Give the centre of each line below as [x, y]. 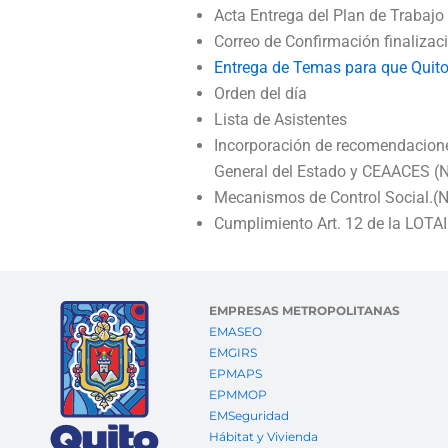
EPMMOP [238, 395]
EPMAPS [236, 374]
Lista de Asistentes [280, 119]
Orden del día [260, 93]
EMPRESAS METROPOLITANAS [305, 311]
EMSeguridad [251, 416]
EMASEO [236, 332]
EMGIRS [233, 353]
